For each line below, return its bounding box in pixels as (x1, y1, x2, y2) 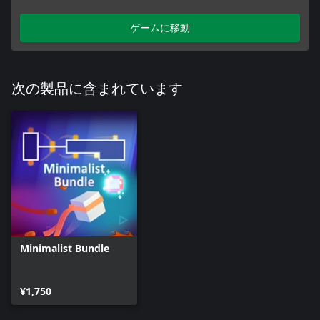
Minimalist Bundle (20, 241, 109, 256)
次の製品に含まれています (11, 82, 183, 97)
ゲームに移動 (130, 21, 190, 35)
